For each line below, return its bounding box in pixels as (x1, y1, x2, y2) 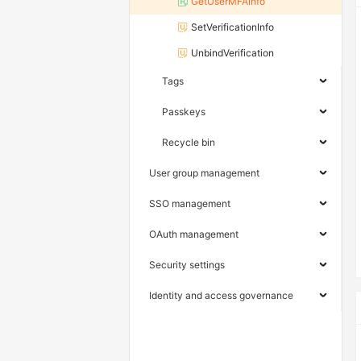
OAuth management (149, 228, 239, 241)
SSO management (149, 197, 230, 210)
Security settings (149, 259, 225, 272)
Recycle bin (162, 136, 215, 149)
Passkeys (162, 106, 205, 118)
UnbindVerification (191, 47, 274, 60)
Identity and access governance (149, 289, 293, 302)
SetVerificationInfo (191, 21, 274, 34)
